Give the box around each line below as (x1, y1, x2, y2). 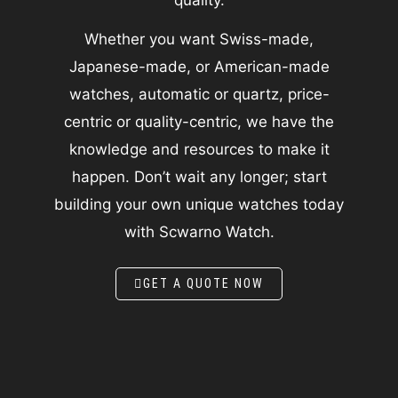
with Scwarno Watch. (123, 223, 275, 242)
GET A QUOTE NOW (143, 275, 264, 291)
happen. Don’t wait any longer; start (71, 168, 327, 187)
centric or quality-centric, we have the (64, 113, 334, 131)
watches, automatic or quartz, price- (68, 85, 330, 104)
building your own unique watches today (54, 195, 344, 214)
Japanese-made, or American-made (68, 58, 330, 76)
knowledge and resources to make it (68, 140, 330, 159)
